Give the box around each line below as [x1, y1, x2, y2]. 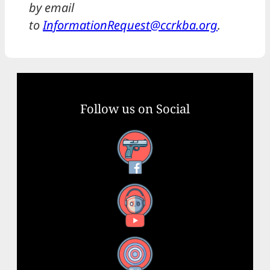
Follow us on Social [80, 100, 190, 118]
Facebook [116, 140, 124, 161]
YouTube [116, 193, 125, 214]
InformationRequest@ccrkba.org [43, 17, 218, 34]
